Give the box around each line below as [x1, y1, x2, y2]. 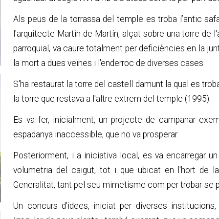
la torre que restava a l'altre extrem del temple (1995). [13, 93, 211, 104]
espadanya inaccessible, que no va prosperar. [13, 130, 179, 140]
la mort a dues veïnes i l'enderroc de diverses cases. [13, 58, 205, 68]
